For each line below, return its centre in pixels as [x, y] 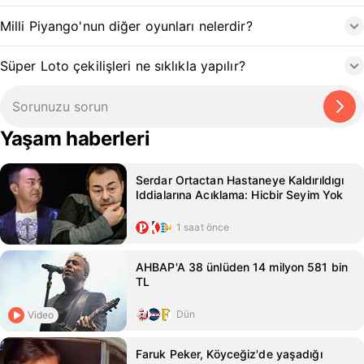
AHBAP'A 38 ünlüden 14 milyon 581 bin [242, 267]
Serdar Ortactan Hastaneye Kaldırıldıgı [240, 180]
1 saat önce [203, 227]
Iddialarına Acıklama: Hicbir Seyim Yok [240, 195]
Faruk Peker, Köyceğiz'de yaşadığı [229, 354]
